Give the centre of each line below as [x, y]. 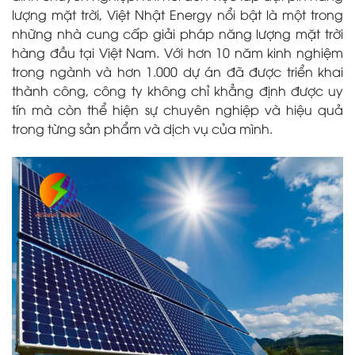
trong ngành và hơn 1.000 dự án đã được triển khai [177, 71]
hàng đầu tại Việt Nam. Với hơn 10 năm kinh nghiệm [177, 52]
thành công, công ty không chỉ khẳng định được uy [177, 90]
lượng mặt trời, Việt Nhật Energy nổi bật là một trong [177, 14]
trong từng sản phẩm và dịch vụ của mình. [142, 128]
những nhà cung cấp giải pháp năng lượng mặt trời [177, 33]
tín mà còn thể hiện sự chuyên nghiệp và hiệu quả [177, 109]
